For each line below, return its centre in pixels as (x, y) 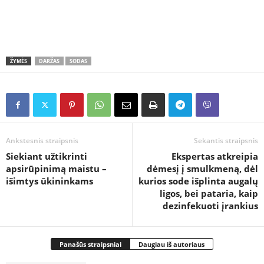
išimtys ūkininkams (49, 181)
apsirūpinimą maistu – (56, 169)
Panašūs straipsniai (90, 244)
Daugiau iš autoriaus (171, 244)
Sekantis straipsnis (226, 141)
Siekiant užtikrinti (47, 156)
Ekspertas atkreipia (215, 156)
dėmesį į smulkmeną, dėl (202, 169)
